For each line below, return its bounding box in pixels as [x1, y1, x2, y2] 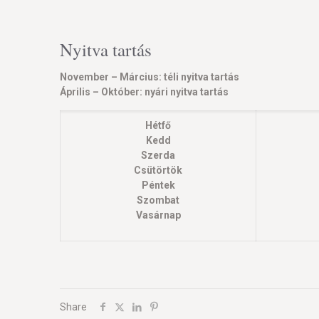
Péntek [141, 179, 175, 191]
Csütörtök [134, 164, 182, 176]
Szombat [137, 194, 179, 206]
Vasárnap [135, 209, 181, 221]
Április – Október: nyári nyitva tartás [60, 86, 229, 98]
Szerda [141, 150, 175, 161]
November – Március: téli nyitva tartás [60, 71, 239, 83]
